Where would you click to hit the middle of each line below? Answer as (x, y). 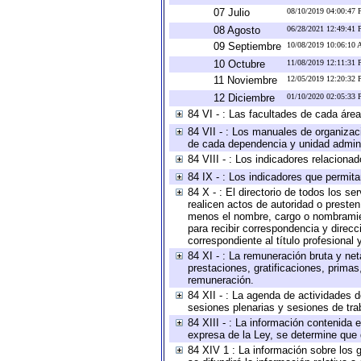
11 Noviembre (245, 80)
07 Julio (232, 12)
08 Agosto (237, 30)
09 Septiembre (247, 46)
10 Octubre (239, 64)
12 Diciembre (244, 98)
